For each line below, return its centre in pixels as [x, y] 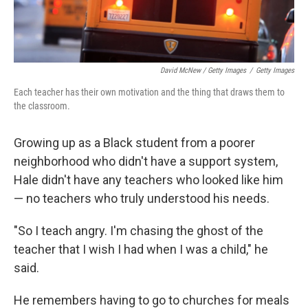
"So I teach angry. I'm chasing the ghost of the [139, 231]
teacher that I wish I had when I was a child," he [141, 249]
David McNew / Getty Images [203, 70]
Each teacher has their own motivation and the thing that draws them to [149, 92]
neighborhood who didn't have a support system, [146, 161]
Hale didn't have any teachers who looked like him [148, 180]
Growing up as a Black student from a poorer [134, 143]
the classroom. [42, 106]
